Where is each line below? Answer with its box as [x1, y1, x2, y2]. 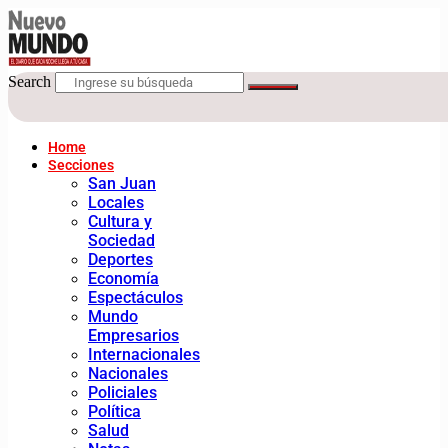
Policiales [88, 383, 157, 402]
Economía [88, 269, 159, 288]
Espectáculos [88, 288, 183, 307]
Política [88, 402, 141, 421]
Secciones [48, 157, 114, 173]
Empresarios [88, 326, 179, 345]
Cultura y [88, 212, 152, 231]
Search [8, 73, 51, 90]
